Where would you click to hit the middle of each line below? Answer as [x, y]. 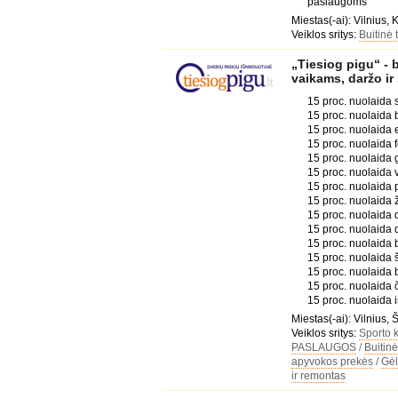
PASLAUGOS [323, 347]
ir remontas [318, 376]
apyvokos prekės [332, 362]
